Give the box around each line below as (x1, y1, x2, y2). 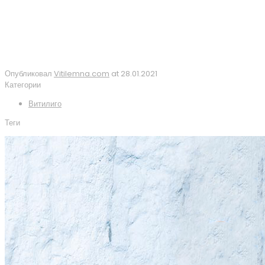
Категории (5, 79, 41, 91)
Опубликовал (5, 67, 52, 79)
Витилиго (28, 98, 62, 109)
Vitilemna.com (54, 67, 109, 79)
